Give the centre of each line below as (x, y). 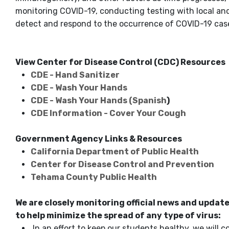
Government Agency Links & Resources (99, 139)
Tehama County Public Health (95, 177)
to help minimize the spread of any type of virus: (118, 216)
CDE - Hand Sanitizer (75, 75)
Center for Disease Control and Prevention (122, 165)
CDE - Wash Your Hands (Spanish (99, 101)
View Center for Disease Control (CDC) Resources (120, 62)
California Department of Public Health (115, 152)
